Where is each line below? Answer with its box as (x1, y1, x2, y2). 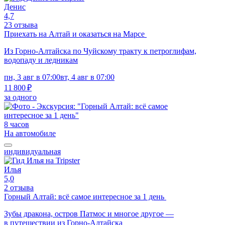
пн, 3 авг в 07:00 (4, 72, 60, 81)
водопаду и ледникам (4, 55, 78, 64)
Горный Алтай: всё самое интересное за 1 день (4, 192, 166, 201)
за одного (4, 92, 37, 101)
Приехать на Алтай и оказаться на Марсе (4, 29, 147, 38)
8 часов (4, 120, 29, 129)
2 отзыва (4, 183, 34, 192)
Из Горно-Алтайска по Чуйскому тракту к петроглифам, (4, 46, 196, 55)
